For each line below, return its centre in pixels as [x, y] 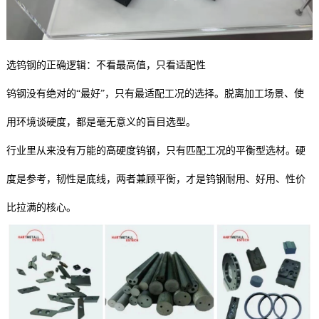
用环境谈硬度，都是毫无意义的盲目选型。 [101, 122]
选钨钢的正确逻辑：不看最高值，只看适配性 [106, 65]
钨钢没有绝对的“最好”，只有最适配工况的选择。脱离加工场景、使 [155, 93]
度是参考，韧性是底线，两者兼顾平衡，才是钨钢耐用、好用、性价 [156, 179]
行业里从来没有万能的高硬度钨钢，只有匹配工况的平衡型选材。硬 [156, 150]
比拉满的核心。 [41, 207]
